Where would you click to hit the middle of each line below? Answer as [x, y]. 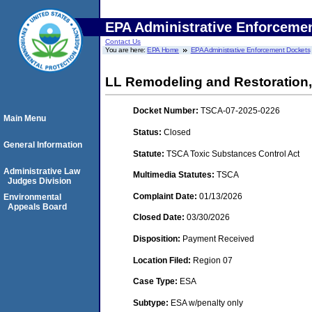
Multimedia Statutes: [175, 175]
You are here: [126, 50]
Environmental [32, 197]
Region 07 [213, 260]
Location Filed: [163, 260]
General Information [43, 145]
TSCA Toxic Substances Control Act [233, 154]
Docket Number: [167, 111]
